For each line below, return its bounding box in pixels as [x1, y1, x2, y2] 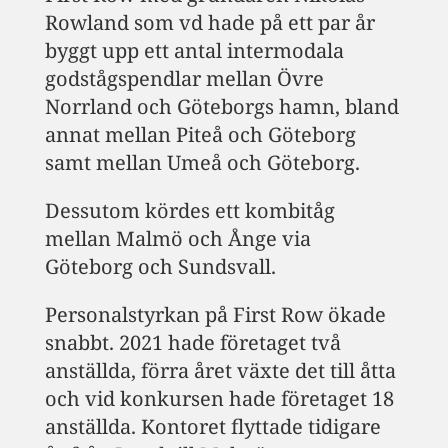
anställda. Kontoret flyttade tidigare [44, 412, 381, 440]
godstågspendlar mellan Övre [44, 64, 324, 92]
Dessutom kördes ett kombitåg [44, 196, 335, 224]
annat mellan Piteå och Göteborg [44, 120, 356, 148]
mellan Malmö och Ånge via [44, 224, 311, 252]
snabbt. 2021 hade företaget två [44, 328, 341, 356]
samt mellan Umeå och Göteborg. [44, 148, 360, 176]
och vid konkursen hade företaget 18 [44, 384, 394, 412]
